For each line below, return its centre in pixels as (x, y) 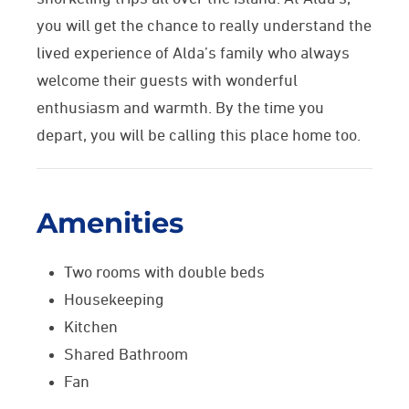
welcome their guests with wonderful (167, 81)
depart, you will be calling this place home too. (199, 136)
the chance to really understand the (244, 26)
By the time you (270, 109)
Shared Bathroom (126, 355)
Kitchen (91, 328)
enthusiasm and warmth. (126, 109)
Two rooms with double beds (164, 273)
